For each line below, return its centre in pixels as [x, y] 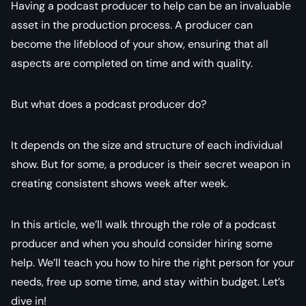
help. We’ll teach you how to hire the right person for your [153, 262]
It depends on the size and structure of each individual [147, 145]
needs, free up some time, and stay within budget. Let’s [148, 281]
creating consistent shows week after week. [120, 183]
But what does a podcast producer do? [109, 104]
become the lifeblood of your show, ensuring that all [140, 44]
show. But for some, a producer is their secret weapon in [151, 164]
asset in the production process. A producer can [132, 25]
